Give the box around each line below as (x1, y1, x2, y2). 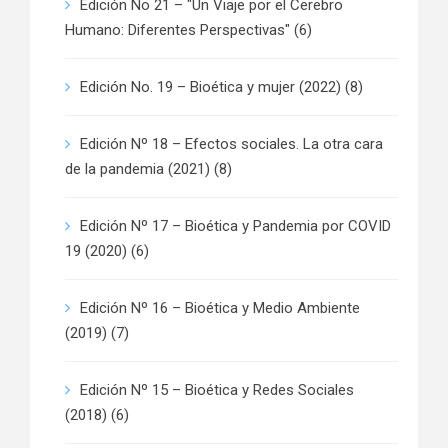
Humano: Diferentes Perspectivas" (65, 21, 290, 40)
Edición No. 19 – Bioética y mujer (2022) (80, 78, 341, 97)
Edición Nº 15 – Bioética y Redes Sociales (80, 381, 354, 400)
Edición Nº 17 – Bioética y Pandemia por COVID (80, 217, 391, 236)
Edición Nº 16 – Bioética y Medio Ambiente (80, 299, 360, 318)
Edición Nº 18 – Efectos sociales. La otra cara (80, 135, 383, 154)
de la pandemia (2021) (65, 160, 210, 179)
